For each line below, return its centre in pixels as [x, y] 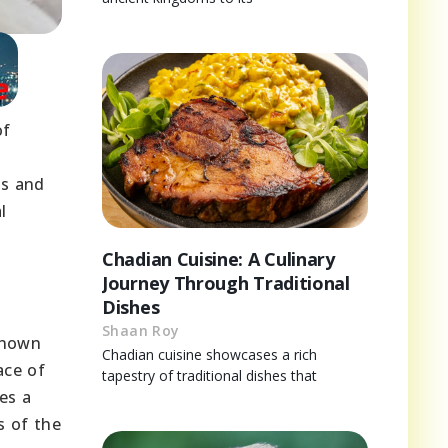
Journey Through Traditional [226, 283]
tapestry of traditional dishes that [209, 376]
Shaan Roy [141, 331]
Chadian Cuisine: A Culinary [218, 259]
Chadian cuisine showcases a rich [209, 355]
